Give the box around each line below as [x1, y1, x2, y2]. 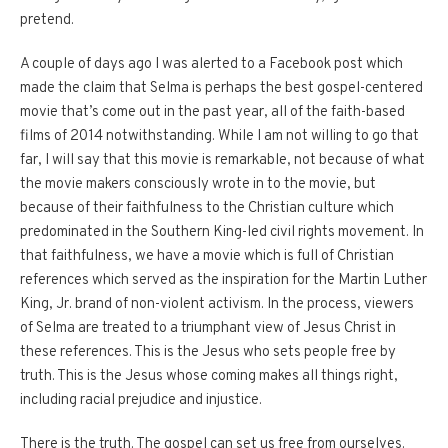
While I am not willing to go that [218, 127, 419, 147]
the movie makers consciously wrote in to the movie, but [20, 175, 376, 195]
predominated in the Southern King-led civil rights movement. [20, 223, 409, 243]
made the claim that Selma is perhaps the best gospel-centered [20, 79, 423, 99]
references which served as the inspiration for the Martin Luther [20, 271, 427, 291]
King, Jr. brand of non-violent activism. [20, 295, 264, 315]
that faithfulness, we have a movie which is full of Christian [20, 247, 394, 267]
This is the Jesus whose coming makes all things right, [57, 367, 398, 387]
